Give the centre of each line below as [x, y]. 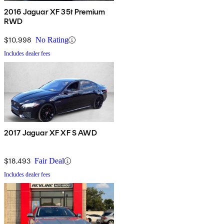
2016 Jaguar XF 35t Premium [55, 12]
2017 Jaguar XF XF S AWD [50, 133]
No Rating [52, 40]
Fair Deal [49, 161]
